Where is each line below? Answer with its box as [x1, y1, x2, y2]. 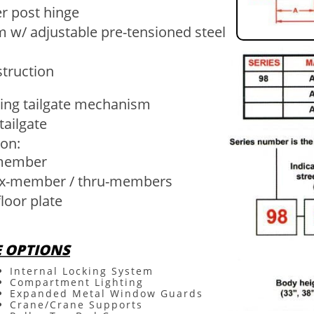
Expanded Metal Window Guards [10, 287, 203, 300]
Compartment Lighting [10, 275, 144, 289]
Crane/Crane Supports [10, 298, 143, 311]
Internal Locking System [10, 264, 153, 278]
